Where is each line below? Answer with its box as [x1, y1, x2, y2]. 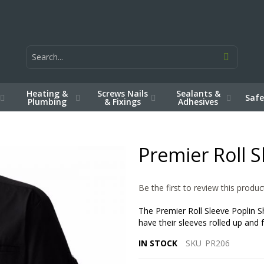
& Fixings [104, 96, 141, 108]
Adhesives [178, 96, 218, 108]
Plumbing [28, 96, 67, 108]
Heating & [27, 88, 68, 100]
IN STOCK [138, 237, 178, 249]
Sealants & [176, 88, 220, 100]
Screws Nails [97, 88, 148, 100]
